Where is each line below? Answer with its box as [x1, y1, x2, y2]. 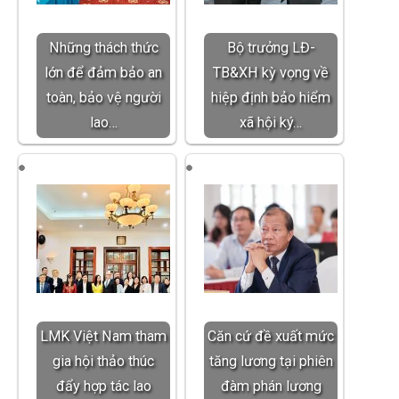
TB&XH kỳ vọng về [213, 63, 329, 81]
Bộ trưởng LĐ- [226, 38, 315, 56]
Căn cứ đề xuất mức [208, 327, 334, 345]
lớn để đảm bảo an [45, 63, 162, 81]
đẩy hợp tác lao [55, 377, 151, 395]
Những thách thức [48, 38, 159, 56]
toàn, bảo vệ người [45, 88, 161, 106]
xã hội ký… [240, 113, 302, 131]
